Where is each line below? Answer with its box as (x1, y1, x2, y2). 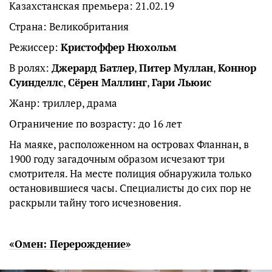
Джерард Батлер (52, 61, 134, 75)
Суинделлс (9, 75, 63, 90)
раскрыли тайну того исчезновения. (9, 195, 182, 210)
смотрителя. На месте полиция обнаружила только (9, 166, 251, 181)
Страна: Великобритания (9, 19, 129, 34)
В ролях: (9, 61, 52, 75)
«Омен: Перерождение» (9, 237, 131, 251)
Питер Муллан (139, 61, 213, 75)
